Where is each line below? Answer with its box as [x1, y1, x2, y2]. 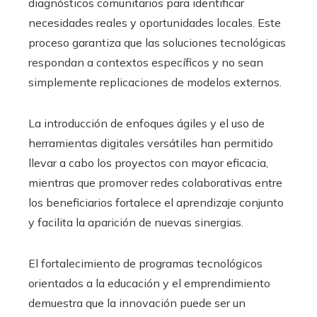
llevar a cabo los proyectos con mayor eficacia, [28, 156, 268, 171]
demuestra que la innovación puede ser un [28, 296, 246, 311]
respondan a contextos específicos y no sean [28, 55, 263, 70]
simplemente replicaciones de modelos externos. [28, 75, 282, 90]
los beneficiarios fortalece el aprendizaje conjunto [28, 195, 284, 210]
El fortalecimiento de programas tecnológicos [28, 256, 263, 271]
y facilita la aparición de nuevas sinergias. [28, 215, 243, 230]
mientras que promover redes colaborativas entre [28, 175, 282, 190]
